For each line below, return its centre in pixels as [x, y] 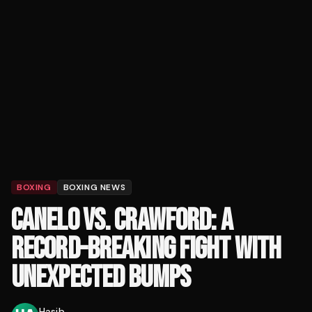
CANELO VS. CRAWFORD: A [122, 221]
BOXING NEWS [94, 188]
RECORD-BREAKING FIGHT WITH [146, 249]
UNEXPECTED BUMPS [101, 278]
